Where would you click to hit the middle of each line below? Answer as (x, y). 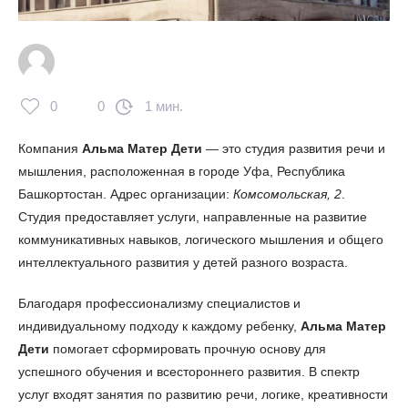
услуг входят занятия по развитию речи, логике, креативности (203, 394)
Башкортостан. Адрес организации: (126, 194)
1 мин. (164, 106)
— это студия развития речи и (294, 148)
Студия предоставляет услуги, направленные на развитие (193, 216)
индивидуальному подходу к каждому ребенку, (159, 326)
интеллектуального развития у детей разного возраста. (183, 262)
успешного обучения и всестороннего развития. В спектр (189, 371)
